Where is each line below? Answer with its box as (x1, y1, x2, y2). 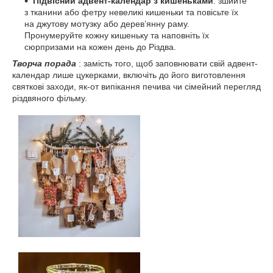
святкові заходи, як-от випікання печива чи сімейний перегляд (12, 81, 261, 91)
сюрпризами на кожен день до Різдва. (24, 41, 176, 52)
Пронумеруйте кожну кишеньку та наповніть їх (24, 30, 209, 40)
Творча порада (12, 58, 76, 68)
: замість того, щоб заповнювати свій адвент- (76, 58, 258, 68)
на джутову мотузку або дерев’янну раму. (24, 18, 190, 29)
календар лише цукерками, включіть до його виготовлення (12, 69, 246, 80)
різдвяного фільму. (12, 93, 87, 103)
